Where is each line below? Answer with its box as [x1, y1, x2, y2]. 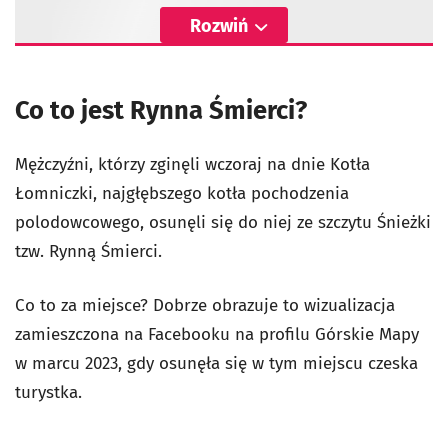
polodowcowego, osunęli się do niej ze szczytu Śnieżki [15, 211, 431, 233]
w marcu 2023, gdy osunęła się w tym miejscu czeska [15, 352, 418, 374]
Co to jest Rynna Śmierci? [15, 94, 307, 126]
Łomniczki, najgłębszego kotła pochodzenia [15, 182, 349, 204]
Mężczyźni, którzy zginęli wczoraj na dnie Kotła [15, 153, 370, 175]
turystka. [15, 381, 82, 403]
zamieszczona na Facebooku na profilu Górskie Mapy [15, 323, 419, 345]
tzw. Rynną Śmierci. [15, 240, 162, 262]
